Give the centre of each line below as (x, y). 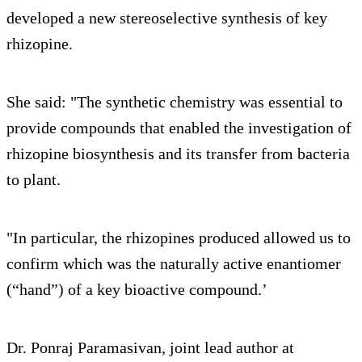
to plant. (34, 179)
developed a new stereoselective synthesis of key (167, 17)
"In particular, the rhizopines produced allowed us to (179, 237)
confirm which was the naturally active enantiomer (174, 263)
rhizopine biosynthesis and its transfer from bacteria (178, 153)
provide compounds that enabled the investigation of (179, 127)
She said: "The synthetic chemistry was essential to (175, 101)
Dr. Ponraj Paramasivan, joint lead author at (150, 347)
